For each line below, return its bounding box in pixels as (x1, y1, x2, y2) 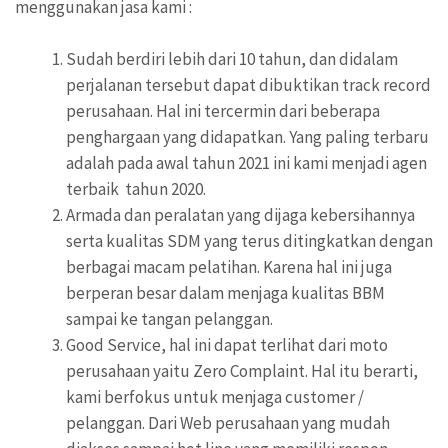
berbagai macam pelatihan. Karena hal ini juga (66, 255, 392, 278)
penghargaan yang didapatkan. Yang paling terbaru (66, 125, 429, 148)
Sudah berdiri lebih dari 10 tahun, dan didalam (66, 47, 398, 70)
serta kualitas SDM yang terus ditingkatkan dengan (66, 229, 433, 252)
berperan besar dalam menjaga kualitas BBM (66, 281, 385, 304)
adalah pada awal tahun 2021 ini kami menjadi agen (66, 151, 427, 174)
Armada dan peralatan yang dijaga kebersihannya (66, 203, 415, 226)
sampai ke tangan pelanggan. (66, 307, 273, 330)
